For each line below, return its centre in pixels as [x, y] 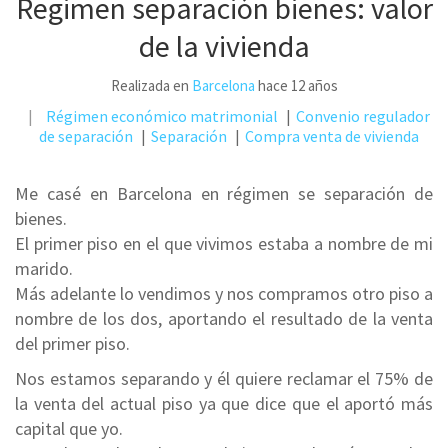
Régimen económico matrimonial [162, 116]
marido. [44, 268]
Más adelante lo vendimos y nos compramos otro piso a [224, 293]
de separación [86, 136]
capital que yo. [69, 428]
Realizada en [151, 85]
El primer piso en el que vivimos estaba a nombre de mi [224, 243]
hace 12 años [297, 85]
